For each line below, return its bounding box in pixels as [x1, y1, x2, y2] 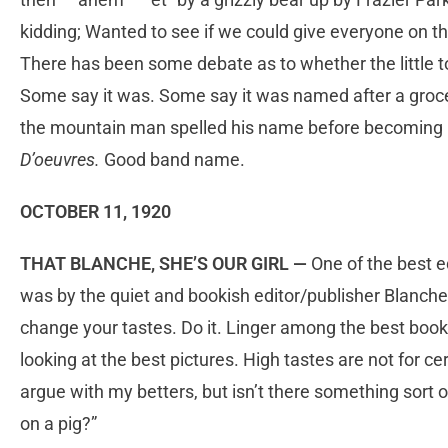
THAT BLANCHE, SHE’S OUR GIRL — [20, 253, 307, 275]
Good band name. [104, 149, 245, 171]
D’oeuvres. [20, 149, 104, 171]
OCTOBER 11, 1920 [20, 201, 171, 223]
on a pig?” [20, 413, 97, 435]
